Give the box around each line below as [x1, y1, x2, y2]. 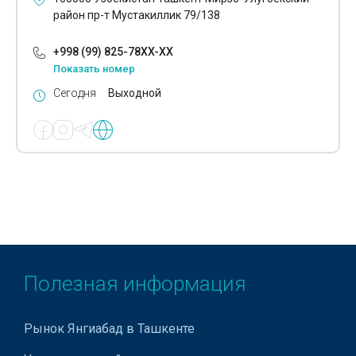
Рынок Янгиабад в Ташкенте [24, 321, 195, 337]
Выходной [108, 87, 161, 100]
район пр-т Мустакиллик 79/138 [53, 9, 220, 22]
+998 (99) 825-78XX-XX [53, 45, 173, 59]
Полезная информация [24, 272, 246, 296]
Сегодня [53, 87, 96, 100]
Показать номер [53, 63, 135, 75]
